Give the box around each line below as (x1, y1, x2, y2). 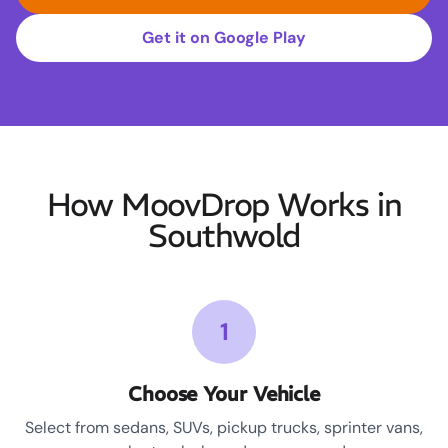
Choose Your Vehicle (127, 381, 321, 407)
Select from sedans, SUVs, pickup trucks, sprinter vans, (25, 417, 423, 439)
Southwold (148, 216, 300, 257)
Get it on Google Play (142, 27, 306, 49)
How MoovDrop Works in (46, 185, 402, 226)
